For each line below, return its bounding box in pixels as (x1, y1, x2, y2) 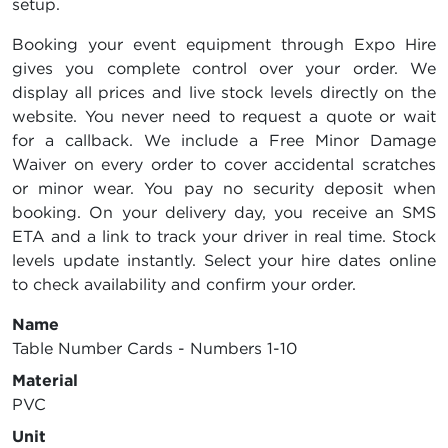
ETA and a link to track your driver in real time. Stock (12, 226, 436, 247)
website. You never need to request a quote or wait (12, 106, 436, 127)
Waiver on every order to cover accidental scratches (12, 154, 436, 175)
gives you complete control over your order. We (12, 58, 436, 79)
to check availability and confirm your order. (12, 274, 356, 295)
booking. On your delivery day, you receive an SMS (12, 202, 436, 223)
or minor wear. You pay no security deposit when (12, 178, 436, 199)
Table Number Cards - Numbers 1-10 (12, 338, 297, 359)
